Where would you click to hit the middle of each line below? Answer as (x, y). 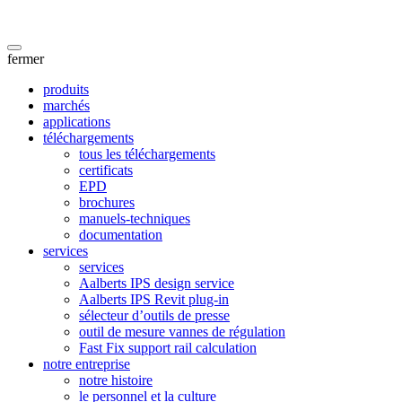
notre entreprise (87, 363)
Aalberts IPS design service (157, 283)
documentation (121, 234)
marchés (66, 105)
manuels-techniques (135, 218)
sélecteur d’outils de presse (154, 315)
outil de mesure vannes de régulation (182, 331)
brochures (107, 202)
